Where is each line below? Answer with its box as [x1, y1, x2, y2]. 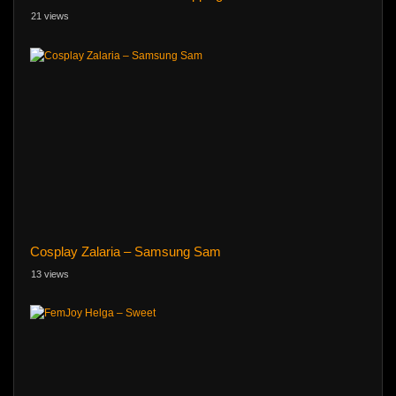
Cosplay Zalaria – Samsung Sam [29, 244, 221, 260]
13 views [31, 268, 69, 279]
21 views [31, 11, 69, 22]
